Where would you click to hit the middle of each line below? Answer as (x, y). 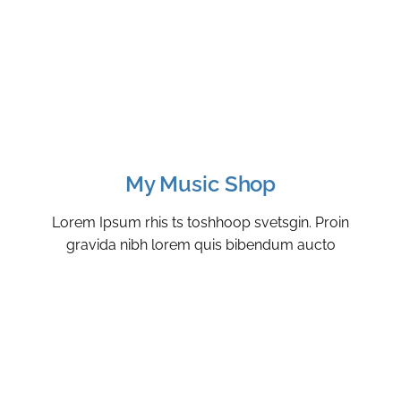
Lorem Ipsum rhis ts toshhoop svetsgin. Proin (200, 222)
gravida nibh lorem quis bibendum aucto (200, 244)
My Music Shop (200, 183)
